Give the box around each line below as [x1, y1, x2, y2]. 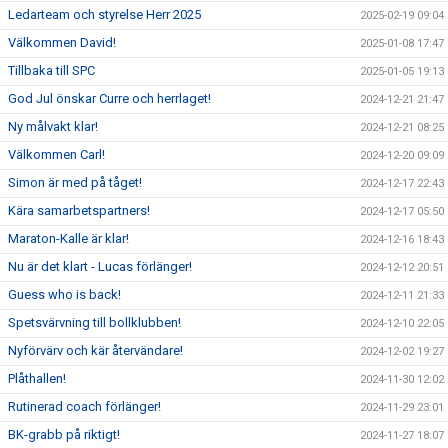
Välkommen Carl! [8, 146, 105, 162]
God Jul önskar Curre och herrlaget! [8, 90, 211, 106]
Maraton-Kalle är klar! [8, 230, 129, 246]
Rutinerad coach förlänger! [8, 398, 161, 414]
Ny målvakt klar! [8, 118, 98, 134]
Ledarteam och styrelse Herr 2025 [8, 6, 201, 22]
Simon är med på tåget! [8, 174, 142, 190]
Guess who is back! [8, 286, 121, 302]
